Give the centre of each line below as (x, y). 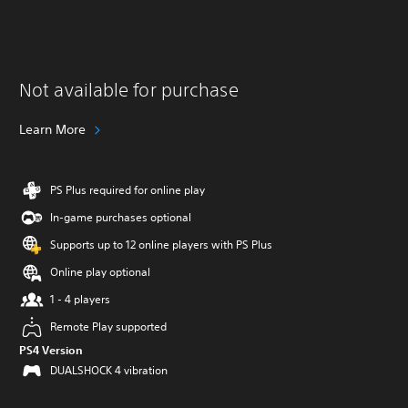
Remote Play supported (108, 326)
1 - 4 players (80, 299)
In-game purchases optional (121, 217)
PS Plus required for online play (127, 190)
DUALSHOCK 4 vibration (109, 370)
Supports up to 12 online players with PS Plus (161, 245)
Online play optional (100, 272)
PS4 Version (51, 350)
